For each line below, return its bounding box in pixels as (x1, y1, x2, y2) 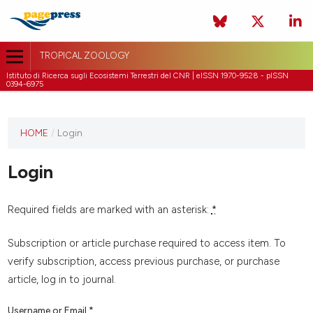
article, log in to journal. (7, 272, 116, 286)
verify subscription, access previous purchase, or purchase (7, 254, 279, 268)
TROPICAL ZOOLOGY (39, 50, 129, 61)
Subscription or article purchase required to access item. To (7, 236, 286, 249)
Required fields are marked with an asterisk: (7, 203, 212, 217)
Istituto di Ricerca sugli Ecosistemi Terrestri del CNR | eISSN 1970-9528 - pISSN (6, 71, 289, 80)
